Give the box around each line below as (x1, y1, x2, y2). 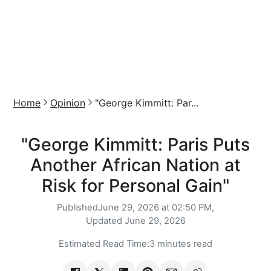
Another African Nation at (30, 154, 241, 175)
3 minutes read (149, 238, 212, 249)
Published (57, 202, 98, 213)
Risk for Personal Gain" (42, 175, 229, 196)
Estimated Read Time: (59, 238, 149, 249)
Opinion (50, 97, 85, 109)
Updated (85, 215, 125, 226)
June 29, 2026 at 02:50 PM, (98, 202, 214, 213)
